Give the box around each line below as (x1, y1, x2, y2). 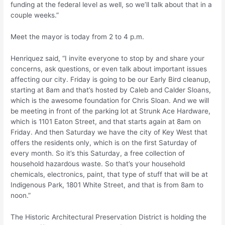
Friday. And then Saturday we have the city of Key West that (11, 128, 208, 136)
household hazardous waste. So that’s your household (11, 159, 185, 168)
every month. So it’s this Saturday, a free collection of (11, 149, 185, 157)
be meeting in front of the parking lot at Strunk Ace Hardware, (11, 106, 211, 115)
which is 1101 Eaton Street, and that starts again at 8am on (11, 117, 201, 126)
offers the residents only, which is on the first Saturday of (11, 138, 197, 147)
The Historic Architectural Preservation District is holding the (11, 212, 207, 221)
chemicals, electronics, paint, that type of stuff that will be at (11, 170, 208, 178)
